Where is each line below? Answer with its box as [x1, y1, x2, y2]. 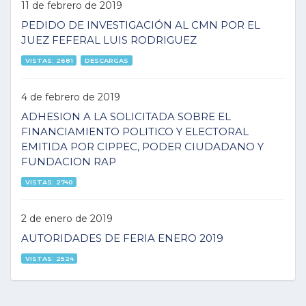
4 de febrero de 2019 [21, 90, 120, 103]
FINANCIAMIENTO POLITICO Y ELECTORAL [21, 125, 249, 138]
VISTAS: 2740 [25, 178, 73, 186]
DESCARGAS [85, 56, 129, 64]
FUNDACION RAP [21, 155, 116, 168]
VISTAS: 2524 [25, 254, 74, 262]
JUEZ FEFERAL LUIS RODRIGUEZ [21, 33, 197, 46]
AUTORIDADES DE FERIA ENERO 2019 [21, 232, 223, 245]
